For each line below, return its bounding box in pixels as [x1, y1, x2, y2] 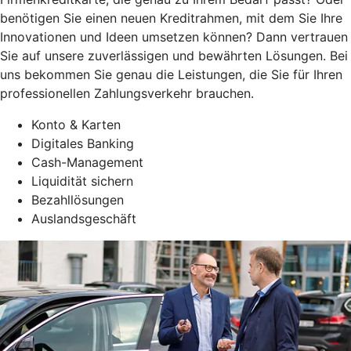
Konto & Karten [31, 116, 121, 132]
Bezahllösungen [31, 191, 124, 208]
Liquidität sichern [31, 172, 133, 189]
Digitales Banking [31, 135, 134, 151]
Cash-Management [31, 154, 143, 170]
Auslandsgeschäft [31, 210, 136, 226]
